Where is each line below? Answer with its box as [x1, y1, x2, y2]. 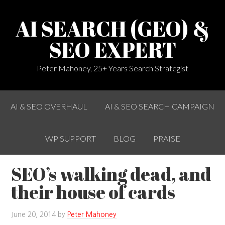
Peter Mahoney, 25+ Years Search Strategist [37, 63, 188, 73]
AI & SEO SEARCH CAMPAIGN [105, 101, 214, 111]
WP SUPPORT [45, 134, 96, 143]
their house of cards [11, 180, 176, 204]
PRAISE [153, 134, 180, 143]
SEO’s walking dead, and [11, 162, 211, 186]
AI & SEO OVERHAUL [11, 101, 87, 111]
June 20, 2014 [11, 211, 56, 218]
